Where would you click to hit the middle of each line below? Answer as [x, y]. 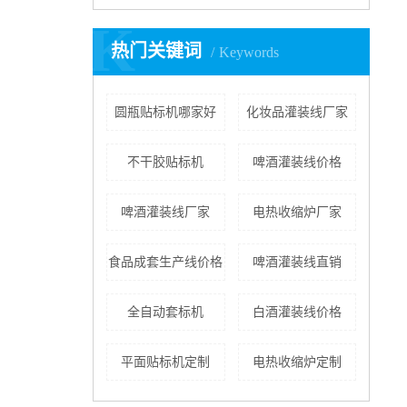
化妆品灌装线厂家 [297, 113]
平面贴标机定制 [166, 362]
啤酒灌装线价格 [297, 163]
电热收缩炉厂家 [297, 213]
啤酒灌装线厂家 [166, 213]
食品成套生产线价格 [166, 263]
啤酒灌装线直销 [297, 263]
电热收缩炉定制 [297, 362]
